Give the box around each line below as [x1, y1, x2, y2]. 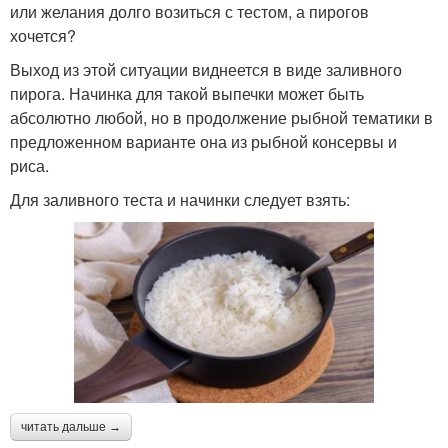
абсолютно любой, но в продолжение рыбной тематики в [10, 105, 433, 129]
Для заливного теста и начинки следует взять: [10, 187, 350, 211]
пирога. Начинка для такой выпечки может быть [10, 81, 364, 105]
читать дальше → [21, 420, 121, 435]
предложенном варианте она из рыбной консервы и [10, 129, 397, 153]
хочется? [10, 23, 76, 47]
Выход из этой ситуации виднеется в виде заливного [10, 57, 402, 81]
